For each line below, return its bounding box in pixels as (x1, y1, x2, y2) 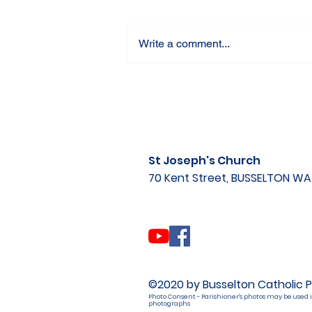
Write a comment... (139, 37, 230, 50)
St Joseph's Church (148, 153, 260, 169)
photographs (148, 299, 192, 308)
